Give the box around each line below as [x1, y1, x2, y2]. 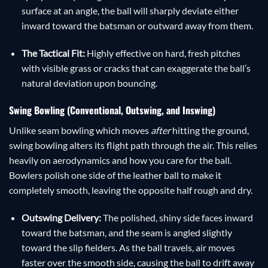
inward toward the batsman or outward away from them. [21, 20, 253, 32]
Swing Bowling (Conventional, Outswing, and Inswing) [9, 102, 215, 117]
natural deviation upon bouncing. [21, 77, 157, 89]
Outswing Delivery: [21, 211, 101, 223]
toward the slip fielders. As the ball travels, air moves [21, 241, 235, 253]
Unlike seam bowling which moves [9, 124, 151, 136]
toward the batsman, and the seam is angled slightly [21, 226, 232, 238]
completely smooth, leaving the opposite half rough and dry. [9, 184, 252, 196]
